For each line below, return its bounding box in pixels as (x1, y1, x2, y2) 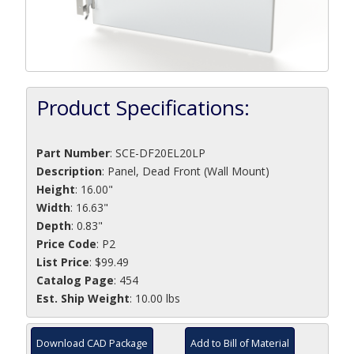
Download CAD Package (36, 337, 149, 351)
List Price (36, 254, 89, 269)
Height (36, 181, 75, 197)
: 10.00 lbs (129, 290, 180, 306)
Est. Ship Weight (36, 290, 130, 306)
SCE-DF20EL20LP (115, 145, 205, 160)
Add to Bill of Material (190, 337, 290, 351)
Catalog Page (36, 272, 114, 288)
